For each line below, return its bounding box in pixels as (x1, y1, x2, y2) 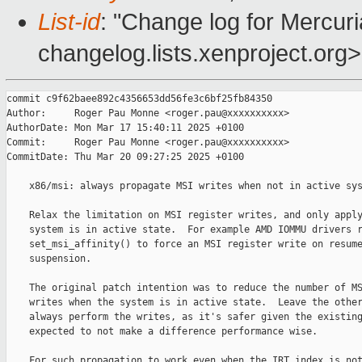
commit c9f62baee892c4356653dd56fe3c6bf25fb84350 (6, 93, 272, 105)
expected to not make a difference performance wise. (6, 326, 318, 338)
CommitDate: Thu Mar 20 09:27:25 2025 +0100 (6, 151, 244, 163)
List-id (38, 9, 100, 36)
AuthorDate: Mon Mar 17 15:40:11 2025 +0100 (6, 122, 244, 134)
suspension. (6, 253, 91, 265)
